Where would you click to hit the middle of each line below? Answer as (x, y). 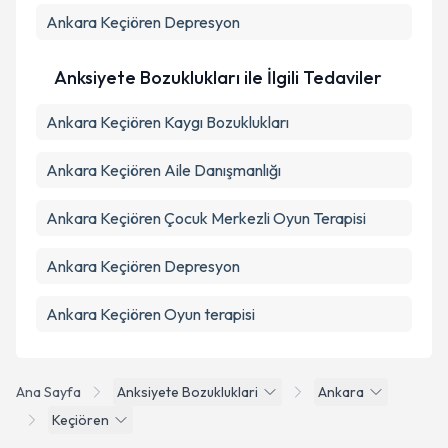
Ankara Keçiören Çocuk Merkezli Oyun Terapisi (206, 218)
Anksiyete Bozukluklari (187, 392)
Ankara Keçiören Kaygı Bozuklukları (167, 122)
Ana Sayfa (48, 392)
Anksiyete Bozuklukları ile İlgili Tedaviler (218, 77)
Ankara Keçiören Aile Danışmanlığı (163, 170)
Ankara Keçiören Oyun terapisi (150, 314)
